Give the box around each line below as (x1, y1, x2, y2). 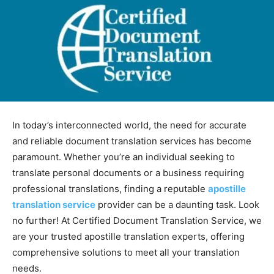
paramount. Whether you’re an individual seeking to (12, 151, 235, 163)
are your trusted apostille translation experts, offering (12, 231, 245, 242)
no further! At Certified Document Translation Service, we (12, 215, 262, 226)
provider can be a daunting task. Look (98, 199, 259, 210)
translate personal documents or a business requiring (12, 167, 244, 179)
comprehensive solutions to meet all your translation (12, 246, 240, 258)
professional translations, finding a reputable (12, 183, 208, 194)
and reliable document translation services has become (12, 135, 251, 147)
